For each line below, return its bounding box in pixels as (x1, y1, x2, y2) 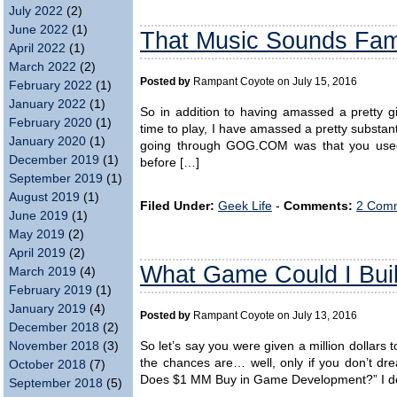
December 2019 (9, 153, 99, 167)
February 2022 (9, 79, 92, 92)
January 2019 (9, 302, 86, 315)
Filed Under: (140, 198, 214, 213)
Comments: (284, 198, 353, 213)
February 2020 (9, 116, 92, 129)
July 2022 (9, 4, 63, 18)
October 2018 (9, 358, 86, 371)
